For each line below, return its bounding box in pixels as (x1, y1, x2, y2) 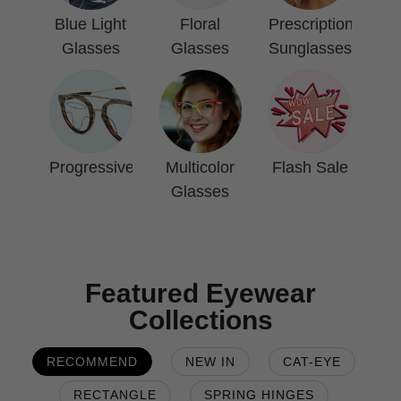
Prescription (269, 15, 354, 34)
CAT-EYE (283, 354, 341, 369)
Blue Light (55, 15, 127, 34)
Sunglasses (269, 39, 353, 58)
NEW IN (185, 354, 235, 369)
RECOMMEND (47, 354, 138, 369)
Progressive (49, 158, 134, 176)
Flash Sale (272, 158, 349, 176)
